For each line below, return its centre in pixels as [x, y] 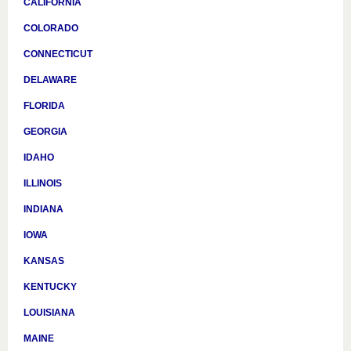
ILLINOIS [43, 183]
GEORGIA [45, 132]
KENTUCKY [50, 287]
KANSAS [44, 261]
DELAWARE [50, 80]
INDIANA [43, 209]
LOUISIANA [49, 313]
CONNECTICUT [58, 54]
